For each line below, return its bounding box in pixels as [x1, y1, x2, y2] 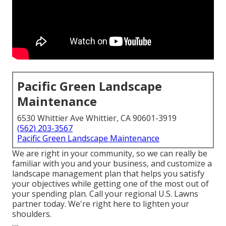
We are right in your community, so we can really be [12, 148, 207, 159]
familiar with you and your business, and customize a [12, 158, 212, 169]
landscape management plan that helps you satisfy [12, 168, 204, 180]
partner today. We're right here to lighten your [12, 198, 189, 210]
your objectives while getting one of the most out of [12, 178, 209, 190]
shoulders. [12, 208, 51, 220]
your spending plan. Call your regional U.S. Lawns [12, 188, 198, 200]
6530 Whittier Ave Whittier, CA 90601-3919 [17, 112, 177, 124]
